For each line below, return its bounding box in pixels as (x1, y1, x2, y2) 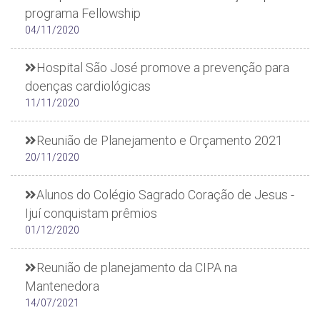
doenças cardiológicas (25, 79, 151, 94)
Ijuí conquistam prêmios (25, 206, 157, 221)
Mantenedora (25, 279, 99, 294)
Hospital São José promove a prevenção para (36, 60, 289, 75)
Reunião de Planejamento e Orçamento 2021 (36, 133, 283, 148)
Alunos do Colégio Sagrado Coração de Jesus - (36, 187, 294, 202)
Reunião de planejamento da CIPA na (36, 260, 237, 275)
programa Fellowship (25, 6, 141, 21)
